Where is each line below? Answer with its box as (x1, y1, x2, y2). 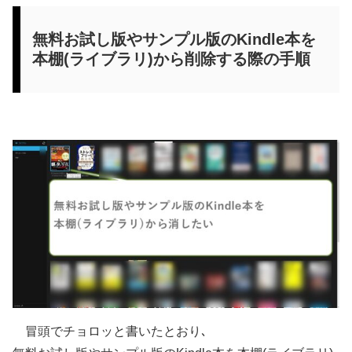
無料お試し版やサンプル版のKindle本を (32, 30, 316, 48)
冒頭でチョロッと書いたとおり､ (13, 324, 207, 338)
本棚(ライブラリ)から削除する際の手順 (32, 49, 310, 68)
